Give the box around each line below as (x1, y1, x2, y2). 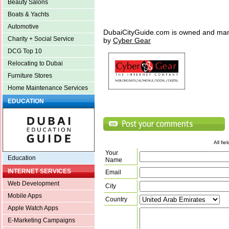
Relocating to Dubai (8, 60, 63, 67)
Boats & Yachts (8, 11, 49, 18)
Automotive (8, 23, 39, 31)
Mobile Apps (8, 192, 42, 200)
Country (105, 196, 127, 203)
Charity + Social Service (8, 35, 74, 43)
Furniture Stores (8, 72, 52, 80)
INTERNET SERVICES (8, 168, 71, 175)
